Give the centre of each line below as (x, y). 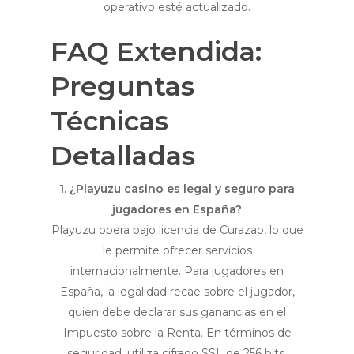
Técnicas (109, 121)
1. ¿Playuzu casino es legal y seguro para (177, 189)
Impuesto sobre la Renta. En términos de (177, 333)
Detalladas (123, 156)
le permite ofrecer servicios (177, 251)
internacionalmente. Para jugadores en (177, 271)
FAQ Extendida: (156, 52)
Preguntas (122, 87)
